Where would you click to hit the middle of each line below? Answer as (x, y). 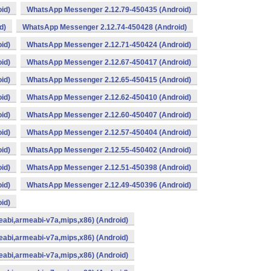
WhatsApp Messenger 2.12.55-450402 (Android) (109, 150)
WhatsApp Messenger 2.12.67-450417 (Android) (109, 62)
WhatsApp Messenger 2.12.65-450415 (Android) (109, 80)
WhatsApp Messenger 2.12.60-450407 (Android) (109, 115)
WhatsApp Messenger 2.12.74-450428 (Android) (105, 27)
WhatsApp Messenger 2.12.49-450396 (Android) (109, 185)
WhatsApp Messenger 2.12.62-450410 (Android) (109, 97)
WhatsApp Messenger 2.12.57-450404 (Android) (109, 132)
